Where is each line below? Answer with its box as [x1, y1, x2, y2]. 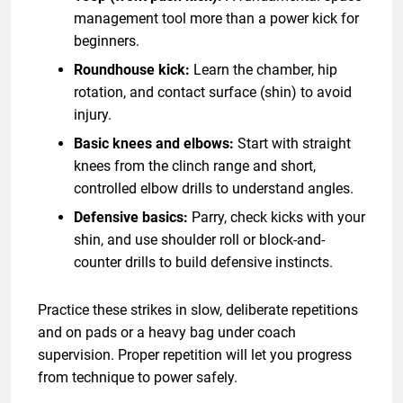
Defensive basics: [74, 208, 188, 226]
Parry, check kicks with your [188, 208, 365, 226]
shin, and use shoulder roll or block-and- [74, 230, 325, 248]
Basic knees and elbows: [74, 134, 234, 152]
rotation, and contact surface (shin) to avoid [74, 83, 352, 101]
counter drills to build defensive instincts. [74, 253, 333, 271]
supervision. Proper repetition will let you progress [38, 345, 352, 363]
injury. [74, 105, 112, 123]
